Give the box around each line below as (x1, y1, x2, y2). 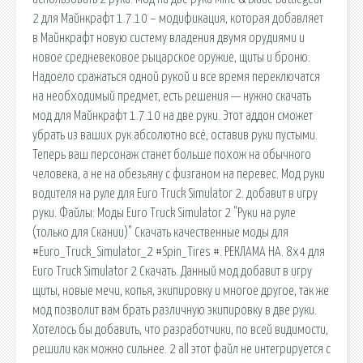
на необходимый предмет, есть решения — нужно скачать (32, 89, 311, 103)
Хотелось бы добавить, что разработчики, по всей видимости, (32, 322, 328, 336)
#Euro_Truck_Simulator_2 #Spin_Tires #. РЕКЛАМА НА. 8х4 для (32, 245, 325, 258)
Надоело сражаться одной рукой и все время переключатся (32, 70, 320, 83)
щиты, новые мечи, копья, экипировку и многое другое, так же (32, 284, 329, 297)
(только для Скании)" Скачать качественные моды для (32, 225, 288, 239)
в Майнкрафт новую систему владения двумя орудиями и (32, 31, 305, 45)
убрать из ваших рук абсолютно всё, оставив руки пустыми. (32, 128, 318, 142)
